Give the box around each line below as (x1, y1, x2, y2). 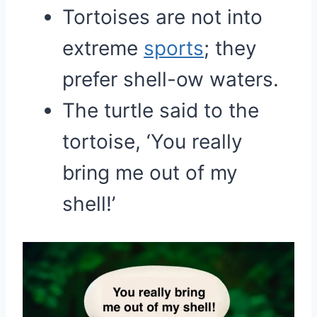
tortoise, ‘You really (62, 129, 243, 154)
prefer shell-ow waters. (62, 67, 279, 91)
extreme (62, 36, 144, 60)
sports (144, 36, 204, 60)
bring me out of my (62, 161, 238, 185)
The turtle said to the (62, 98, 259, 122)
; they (204, 36, 257, 60)
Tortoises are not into (62, 5, 263, 29)
